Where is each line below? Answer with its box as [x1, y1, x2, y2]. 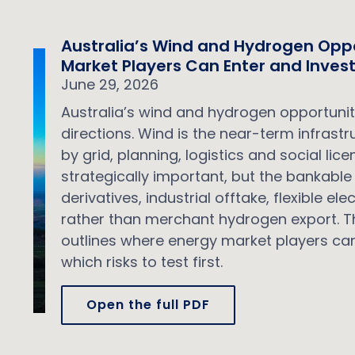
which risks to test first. [60, 252, 223, 272]
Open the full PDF [86, 296, 210, 314]
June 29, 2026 [60, 74, 158, 94]
